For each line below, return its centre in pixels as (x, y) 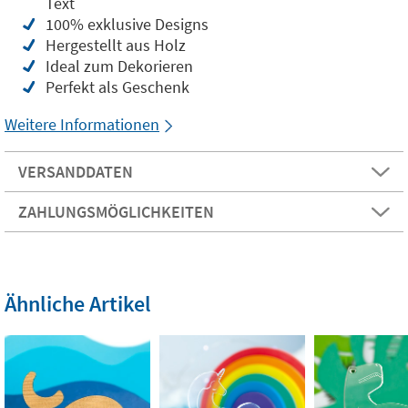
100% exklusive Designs (127, 24)
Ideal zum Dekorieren (119, 66)
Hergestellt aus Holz (116, 45)
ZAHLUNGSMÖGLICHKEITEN (116, 212)
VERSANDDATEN (76, 172)
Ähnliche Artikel (78, 304)
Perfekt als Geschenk (117, 87)
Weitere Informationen (82, 124)
